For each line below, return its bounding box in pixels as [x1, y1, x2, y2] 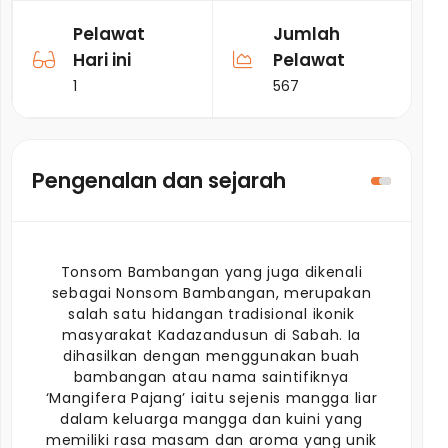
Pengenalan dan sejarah [32, 166, 286, 195]
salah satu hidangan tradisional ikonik [68, 304, 355, 324]
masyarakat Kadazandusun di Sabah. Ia [61, 325, 362, 345]
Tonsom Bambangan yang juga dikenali [60, 262, 363, 282]
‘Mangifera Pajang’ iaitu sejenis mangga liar [45, 388, 378, 408]
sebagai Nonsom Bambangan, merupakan [51, 283, 372, 303]
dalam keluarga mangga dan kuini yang [59, 409, 364, 429]
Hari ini [73, 48, 131, 72]
